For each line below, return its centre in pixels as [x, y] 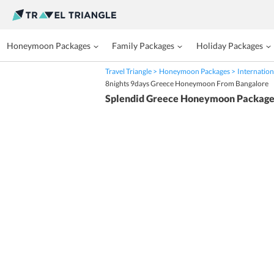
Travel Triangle [128, 71]
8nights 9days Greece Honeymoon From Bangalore [187, 83]
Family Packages [143, 46]
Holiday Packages [229, 46]
